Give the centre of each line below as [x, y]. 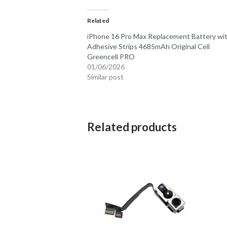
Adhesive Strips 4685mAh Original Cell [149, 46]
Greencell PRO [111, 56]
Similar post [106, 77]
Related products [132, 127]
